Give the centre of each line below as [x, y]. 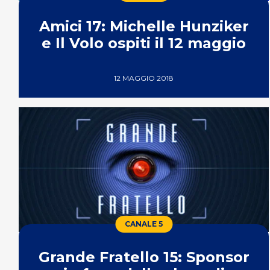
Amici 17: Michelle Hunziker [144, 26]
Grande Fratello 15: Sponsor [144, 257]
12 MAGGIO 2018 [144, 78]
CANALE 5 [144, 224]
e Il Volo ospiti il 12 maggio [144, 43]
